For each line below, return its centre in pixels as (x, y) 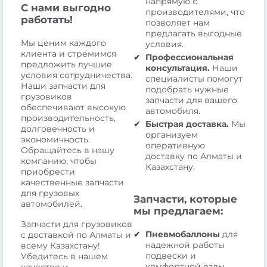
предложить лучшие (66, 64)
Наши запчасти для (63, 86)
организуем (172, 134)
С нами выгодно (66, 7)
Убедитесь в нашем (64, 256)
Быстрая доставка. (187, 124)
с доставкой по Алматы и (76, 235)
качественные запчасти (72, 182)
